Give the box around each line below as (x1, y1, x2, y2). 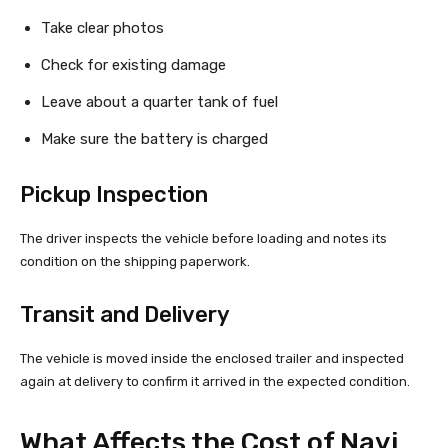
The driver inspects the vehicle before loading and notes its (20, 231, 387, 247)
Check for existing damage (41, 56, 226, 75)
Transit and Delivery (20, 301, 230, 329)
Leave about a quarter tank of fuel (41, 93, 278, 112)
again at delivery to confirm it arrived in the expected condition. (20, 374, 410, 390)
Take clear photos (41, 19, 164, 38)
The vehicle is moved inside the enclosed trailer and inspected (20, 351, 404, 367)
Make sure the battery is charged (41, 130, 268, 149)
